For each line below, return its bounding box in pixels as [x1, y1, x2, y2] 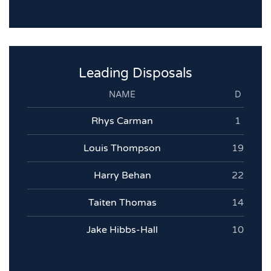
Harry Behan [93, 169, 151, 182]
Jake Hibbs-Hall [87, 224, 158, 237]
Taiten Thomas [88, 197, 157, 209]
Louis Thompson [83, 142, 161, 155]
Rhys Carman [91, 115, 153, 128]
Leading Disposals [79, 65, 192, 82]
